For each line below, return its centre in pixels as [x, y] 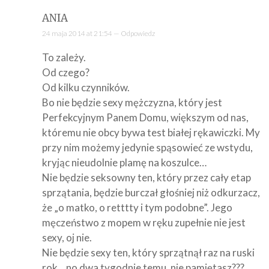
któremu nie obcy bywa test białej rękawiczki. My [151, 132]
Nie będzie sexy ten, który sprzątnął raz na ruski [148, 252]
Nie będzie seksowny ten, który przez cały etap [147, 177]
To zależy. [64, 57]
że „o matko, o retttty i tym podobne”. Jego [137, 207]
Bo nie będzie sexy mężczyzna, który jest [132, 102]
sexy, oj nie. [67, 237]
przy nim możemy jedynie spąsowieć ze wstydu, [147, 147]
